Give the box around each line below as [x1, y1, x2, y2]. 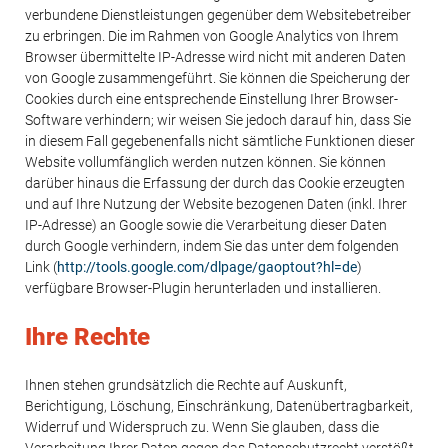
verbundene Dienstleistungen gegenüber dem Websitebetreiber [25, 7, 411, 23]
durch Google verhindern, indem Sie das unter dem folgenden [25, 238, 399, 254]
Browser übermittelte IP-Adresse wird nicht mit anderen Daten [25, 49, 406, 65]
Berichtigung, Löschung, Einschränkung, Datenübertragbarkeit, [25, 398, 413, 414]
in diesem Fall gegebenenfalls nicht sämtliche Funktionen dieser [25, 133, 415, 149]
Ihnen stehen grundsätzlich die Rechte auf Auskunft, [25, 377, 347, 393]
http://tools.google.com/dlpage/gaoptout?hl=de [57, 259, 357, 275]
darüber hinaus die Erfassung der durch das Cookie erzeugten [25, 175, 405, 191]
